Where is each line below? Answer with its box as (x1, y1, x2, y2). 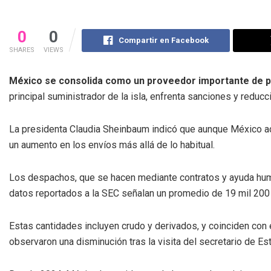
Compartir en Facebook (118, 35, 209, 45)
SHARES (9, 45, 34, 54)
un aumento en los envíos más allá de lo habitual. (9, 139, 215, 151)
